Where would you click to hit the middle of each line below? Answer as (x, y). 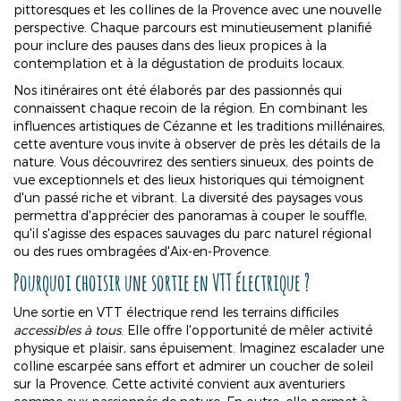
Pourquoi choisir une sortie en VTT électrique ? (162, 282)
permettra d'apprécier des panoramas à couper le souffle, (190, 215)
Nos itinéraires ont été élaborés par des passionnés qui (178, 90)
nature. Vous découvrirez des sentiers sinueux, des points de (193, 161)
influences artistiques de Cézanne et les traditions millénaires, (199, 125)
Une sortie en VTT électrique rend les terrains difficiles (176, 311)
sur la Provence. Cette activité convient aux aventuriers (179, 383)
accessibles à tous (67, 329)
